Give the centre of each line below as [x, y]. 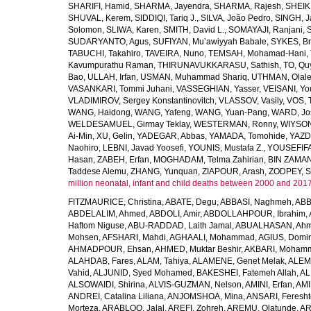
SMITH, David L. [194, 30]
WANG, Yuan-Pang [231, 112]
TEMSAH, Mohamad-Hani [257, 53]
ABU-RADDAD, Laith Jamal [180, 226]
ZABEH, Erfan [123, 160]
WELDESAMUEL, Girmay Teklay [129, 124]
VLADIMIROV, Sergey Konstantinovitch [141, 101]
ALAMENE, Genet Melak [238, 261]
